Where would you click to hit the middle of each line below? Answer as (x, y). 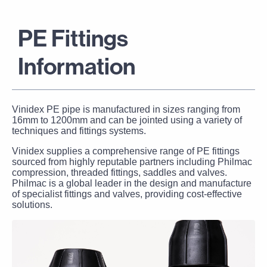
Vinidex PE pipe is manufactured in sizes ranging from (126, 109)
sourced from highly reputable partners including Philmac (132, 162)
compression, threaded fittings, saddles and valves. (119, 173)
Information (77, 66)
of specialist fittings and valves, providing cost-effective (127, 194)
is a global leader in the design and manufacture (149, 183)
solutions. (32, 205)
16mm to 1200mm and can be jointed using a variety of (127, 120)
